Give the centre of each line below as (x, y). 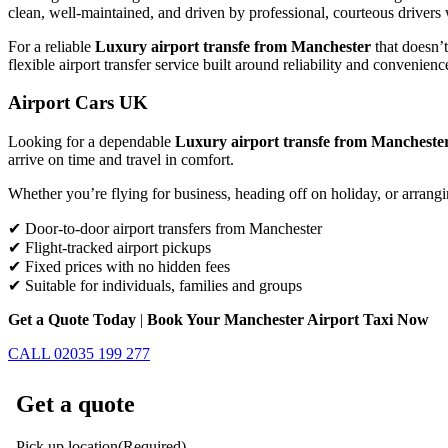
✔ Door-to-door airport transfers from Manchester (165, 229)
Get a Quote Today (72, 320)
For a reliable (51, 46)
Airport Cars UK (78, 103)
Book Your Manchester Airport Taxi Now (288, 320)
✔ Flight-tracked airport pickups (109, 248)
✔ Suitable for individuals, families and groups (155, 286)
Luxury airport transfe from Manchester (233, 46)
